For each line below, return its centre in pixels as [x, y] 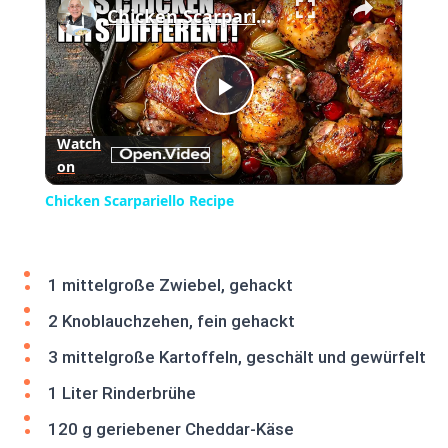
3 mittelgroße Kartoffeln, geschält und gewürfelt [237, 357]
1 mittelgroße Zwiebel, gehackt [170, 285]
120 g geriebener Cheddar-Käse [171, 429]
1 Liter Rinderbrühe [122, 393]
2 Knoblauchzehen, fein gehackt [171, 321]
